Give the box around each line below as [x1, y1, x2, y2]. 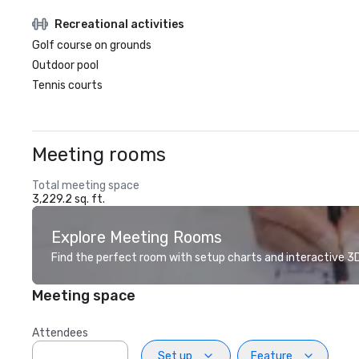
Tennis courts [32, 79, 103, 92]
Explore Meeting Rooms [51, 228, 222, 247]
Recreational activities [54, 17, 184, 31]
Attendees [32, 326, 88, 340]
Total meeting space [32, 179, 139, 192]
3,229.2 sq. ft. [32, 192, 105, 206]
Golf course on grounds [32, 38, 151, 52]
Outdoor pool [32, 58, 99, 72]
